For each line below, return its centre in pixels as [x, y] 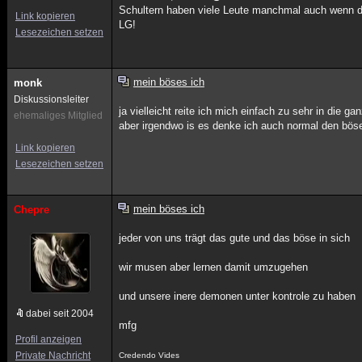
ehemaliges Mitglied [58, 116]
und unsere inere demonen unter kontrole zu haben [238, 296]
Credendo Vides [149, 355]
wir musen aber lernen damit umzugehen [214, 267]
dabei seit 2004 [60, 314]
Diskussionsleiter [51, 99]
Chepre [32, 210]
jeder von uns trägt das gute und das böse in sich [235, 238]
